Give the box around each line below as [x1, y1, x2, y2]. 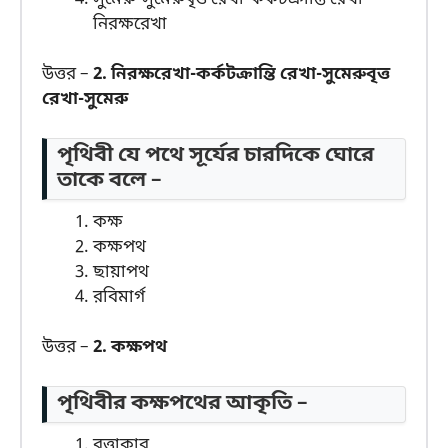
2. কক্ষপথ [93, 336, 167, 360]
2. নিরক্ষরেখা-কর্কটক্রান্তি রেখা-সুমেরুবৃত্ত [93, 63, 390, 87]
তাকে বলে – [57, 166, 162, 195]
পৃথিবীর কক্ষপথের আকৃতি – [57, 389, 308, 418]
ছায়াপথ [93, 260, 149, 284]
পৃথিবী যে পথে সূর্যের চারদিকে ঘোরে [57, 141, 374, 170]
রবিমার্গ [93, 285, 145, 309]
